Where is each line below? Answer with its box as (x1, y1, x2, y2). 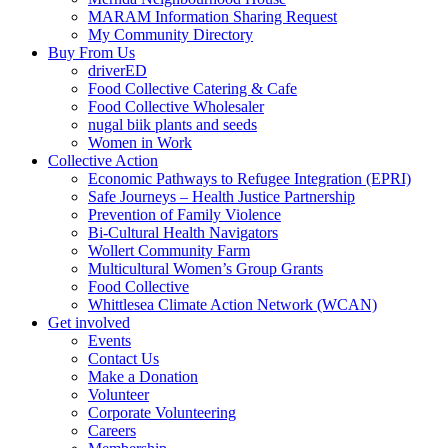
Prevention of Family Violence (88, 206, 281, 223)
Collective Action (48, 152, 158, 169)
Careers (88, 422, 136, 439)
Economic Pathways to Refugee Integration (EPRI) (88, 170, 411, 187)
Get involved (48, 314, 130, 331)
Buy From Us (48, 44, 135, 61)
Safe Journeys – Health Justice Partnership (88, 188, 355, 205)
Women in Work (88, 134, 192, 151)
